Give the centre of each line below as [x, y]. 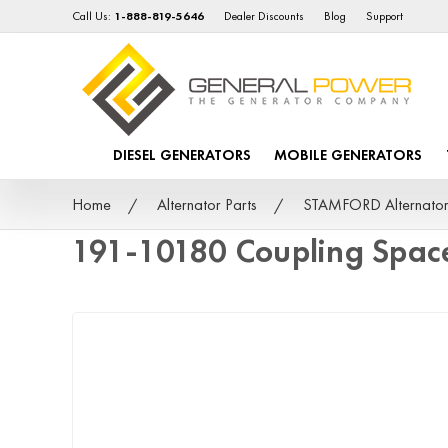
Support [385, 16]
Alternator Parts [206, 204]
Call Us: [93, 16]
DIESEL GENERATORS [182, 155]
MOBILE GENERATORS [348, 155]
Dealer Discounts [264, 16]
